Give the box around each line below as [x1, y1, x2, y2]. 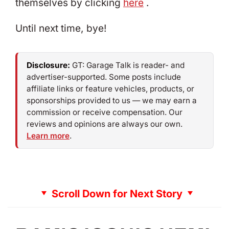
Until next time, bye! [15, 22, 106, 34]
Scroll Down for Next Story [52, 187, 182, 200]
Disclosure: [27, 60, 70, 70]
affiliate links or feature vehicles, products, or [27, 83, 194, 94]
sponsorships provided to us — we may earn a [27, 95, 197, 105]
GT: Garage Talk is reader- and [70, 60, 185, 70]
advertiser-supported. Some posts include [27, 72, 181, 82]
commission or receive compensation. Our [27, 107, 182, 117]
